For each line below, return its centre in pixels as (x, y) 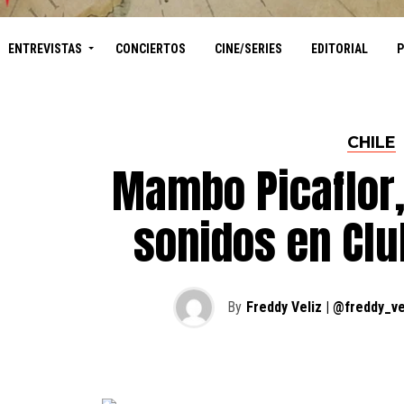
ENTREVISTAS (45, 48)
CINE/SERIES (248, 48)
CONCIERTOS (150, 48)
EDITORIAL (339, 48)
